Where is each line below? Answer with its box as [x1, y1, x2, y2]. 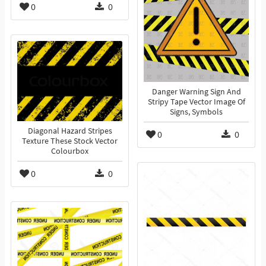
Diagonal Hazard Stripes [27, 126, 112, 137]
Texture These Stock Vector [22, 136, 118, 147]
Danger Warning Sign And [151, 87, 241, 97]
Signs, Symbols [170, 107, 223, 118]
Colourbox [51, 146, 88, 157]
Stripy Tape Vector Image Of [147, 97, 245, 107]
